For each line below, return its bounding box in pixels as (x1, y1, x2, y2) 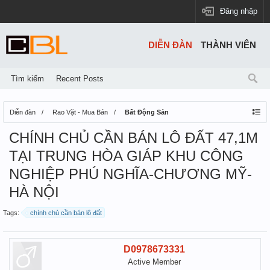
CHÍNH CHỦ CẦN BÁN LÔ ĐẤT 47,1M (9, 130, 258, 146)
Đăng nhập (220, 7, 257, 16)
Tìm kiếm (11, 74, 44, 83)
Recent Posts (56, 74, 104, 83)
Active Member (128, 257, 181, 266)
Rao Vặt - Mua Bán (52, 108, 108, 116)
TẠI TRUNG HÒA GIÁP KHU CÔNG (9, 148, 243, 164)
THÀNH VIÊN (201, 40, 256, 50)
